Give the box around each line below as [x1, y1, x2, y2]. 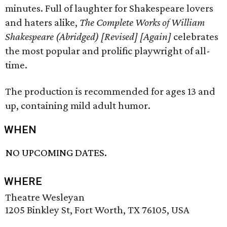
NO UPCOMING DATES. [6, 146, 107, 159]
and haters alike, [5, 16, 80, 28]
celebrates [171, 30, 218, 43]
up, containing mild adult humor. [5, 99, 150, 111]
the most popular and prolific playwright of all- [5, 45, 210, 57]
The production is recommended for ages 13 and [5, 85, 215, 97]
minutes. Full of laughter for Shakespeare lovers [5, 2, 213, 14]
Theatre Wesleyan [5, 191, 85, 204]
